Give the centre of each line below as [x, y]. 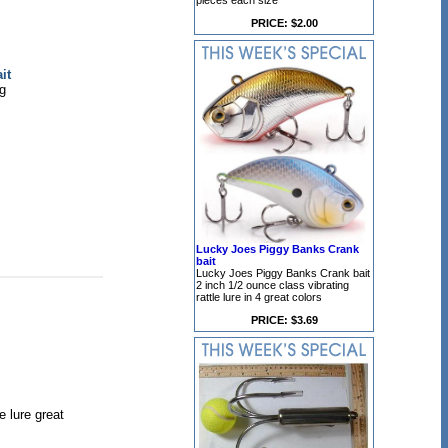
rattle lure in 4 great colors [259, 297]
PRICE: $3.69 [284, 320]
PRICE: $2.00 [284, 23]
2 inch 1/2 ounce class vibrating [272, 285]
